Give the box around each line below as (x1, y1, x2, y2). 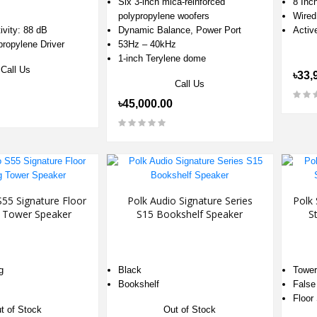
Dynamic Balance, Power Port (118, 25, 242, 35)
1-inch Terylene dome (118, 53, 207, 64)
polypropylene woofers (118, 11, 210, 21)
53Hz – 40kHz (118, 39, 177, 50)
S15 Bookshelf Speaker (137, 207, 243, 221)
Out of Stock (163, 304, 217, 315)
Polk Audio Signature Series (127, 194, 253, 207)
